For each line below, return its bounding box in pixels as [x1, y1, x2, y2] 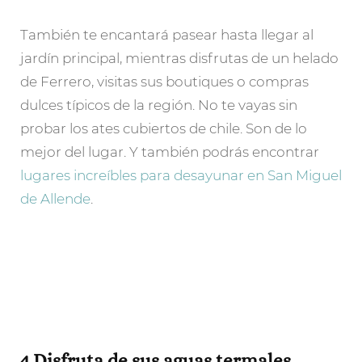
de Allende [20, 191, 90, 208]
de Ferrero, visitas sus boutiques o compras [20, 74, 309, 90]
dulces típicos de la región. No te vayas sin [20, 97, 297, 114]
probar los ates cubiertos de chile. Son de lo [20, 120, 307, 137]
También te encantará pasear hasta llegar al [20, 27, 314, 44]
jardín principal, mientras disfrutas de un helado [20, 50, 339, 67]
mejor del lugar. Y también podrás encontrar [20, 144, 319, 161]
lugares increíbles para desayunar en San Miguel [20, 167, 342, 184]
